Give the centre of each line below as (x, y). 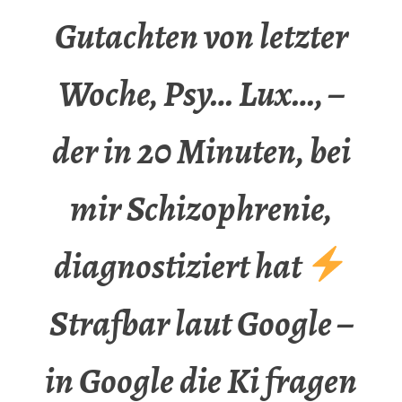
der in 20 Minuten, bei (201, 152)
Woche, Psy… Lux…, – (201, 94)
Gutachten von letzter (201, 37)
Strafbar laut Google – (201, 324)
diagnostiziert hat (181, 267)
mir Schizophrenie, (201, 209)
